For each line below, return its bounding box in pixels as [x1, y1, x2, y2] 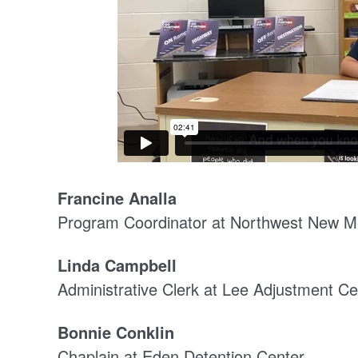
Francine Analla [58, 185, 177, 209]
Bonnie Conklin [58, 320, 174, 344]
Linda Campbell [58, 253, 177, 276]
